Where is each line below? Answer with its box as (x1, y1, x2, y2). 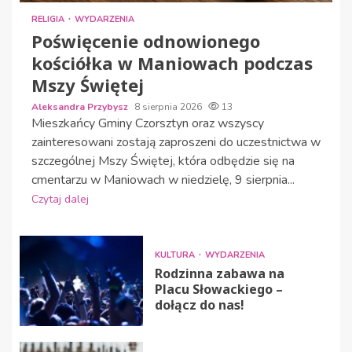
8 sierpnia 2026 (134, 101, 204, 114)
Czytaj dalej (31, 192, 89, 207)
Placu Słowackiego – (154, 280, 283, 298)
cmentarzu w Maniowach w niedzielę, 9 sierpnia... (31, 171, 295, 189)
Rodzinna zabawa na (154, 264, 284, 282)
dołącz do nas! (154, 295, 244, 313)
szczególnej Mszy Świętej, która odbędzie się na (31, 152, 295, 170)
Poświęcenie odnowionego (31, 29, 260, 53)
